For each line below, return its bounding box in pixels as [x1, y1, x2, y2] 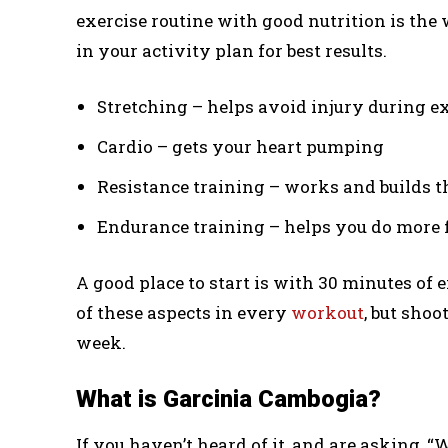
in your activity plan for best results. [76, 38, 387, 62]
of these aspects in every [76, 300, 291, 324]
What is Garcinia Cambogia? [76, 384, 381, 413]
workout [291, 300, 364, 324]
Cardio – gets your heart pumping [97, 134, 384, 158]
